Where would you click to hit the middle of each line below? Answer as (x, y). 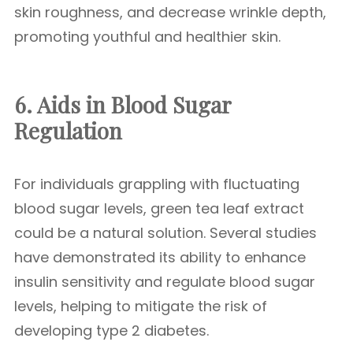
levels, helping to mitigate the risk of (141, 306)
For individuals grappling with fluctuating (157, 184)
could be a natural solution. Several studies (165, 233)
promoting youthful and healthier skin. (147, 37)
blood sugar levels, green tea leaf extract (159, 208)
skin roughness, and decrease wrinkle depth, (170, 12)
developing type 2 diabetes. (111, 331)
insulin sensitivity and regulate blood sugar (165, 282)
